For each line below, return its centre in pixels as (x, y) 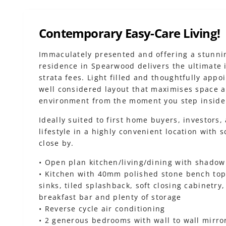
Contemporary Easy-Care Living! (129, 33)
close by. (56, 143)
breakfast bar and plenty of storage (110, 197)
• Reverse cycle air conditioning (102, 209)
